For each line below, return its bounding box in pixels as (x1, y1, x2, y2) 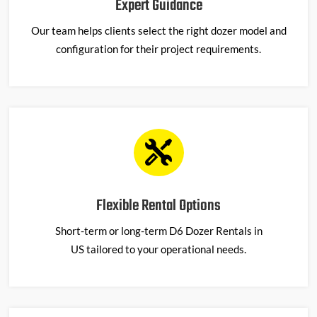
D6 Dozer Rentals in (168, 224, 263, 237)
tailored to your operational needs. (86, 242, 246, 255)
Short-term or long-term (54, 224, 167, 237)
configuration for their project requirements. (56, 42, 261, 55)
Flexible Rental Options (96, 193, 221, 218)
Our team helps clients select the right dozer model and (30, 23, 287, 37)
